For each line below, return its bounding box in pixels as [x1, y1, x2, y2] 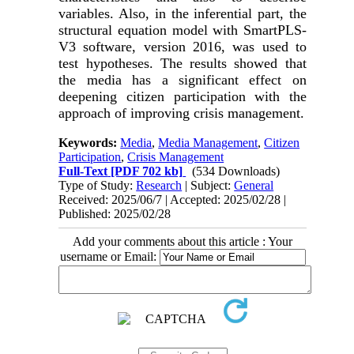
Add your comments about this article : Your [73, 235, 292, 249]
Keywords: [58, 136, 121, 150]
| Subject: [182, 179, 235, 193]
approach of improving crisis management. [58, 105, 305, 122]
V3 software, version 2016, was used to [58, 39, 307, 55]
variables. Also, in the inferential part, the [58, 6, 307, 22]
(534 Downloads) [192, 164, 281, 179]
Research [136, 179, 183, 193]
